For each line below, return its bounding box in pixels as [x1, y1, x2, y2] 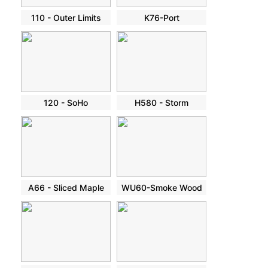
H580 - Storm [135, 98, 188, 108]
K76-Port [144, 13, 179, 23]
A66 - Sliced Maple [28, 182, 104, 193]
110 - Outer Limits [31, 13, 101, 23]
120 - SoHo [44, 98, 88, 108]
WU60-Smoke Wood [121, 182, 202, 193]
